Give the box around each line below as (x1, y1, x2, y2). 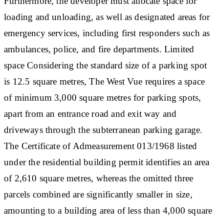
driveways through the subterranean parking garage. (4, 124, 203, 135)
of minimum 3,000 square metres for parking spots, (4, 92, 201, 103)
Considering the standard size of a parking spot (27, 60, 207, 70)
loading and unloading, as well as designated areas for (4, 11, 210, 22)
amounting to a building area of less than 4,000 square (4, 205, 213, 216)
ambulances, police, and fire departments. (4, 44, 164, 54)
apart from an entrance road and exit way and (4, 108, 177, 119)
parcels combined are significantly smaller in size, (4, 189, 193, 199)
